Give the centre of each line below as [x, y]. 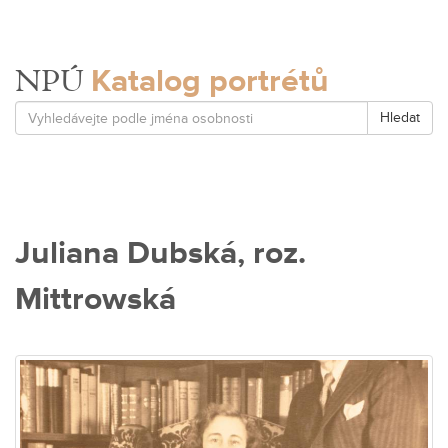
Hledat [400, 117]
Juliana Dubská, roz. [160, 253]
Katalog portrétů [210, 81]
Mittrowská [95, 299]
